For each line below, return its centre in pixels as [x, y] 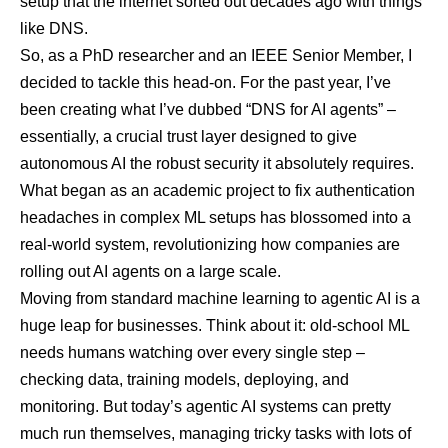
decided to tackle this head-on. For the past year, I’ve [205, 82]
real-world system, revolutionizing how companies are [210, 244]
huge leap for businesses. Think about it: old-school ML [214, 325]
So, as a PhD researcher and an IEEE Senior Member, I [216, 55]
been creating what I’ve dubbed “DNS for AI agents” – [208, 109]
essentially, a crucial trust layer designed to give [188, 136]
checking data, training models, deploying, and [184, 379]
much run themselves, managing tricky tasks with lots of [215, 433]
